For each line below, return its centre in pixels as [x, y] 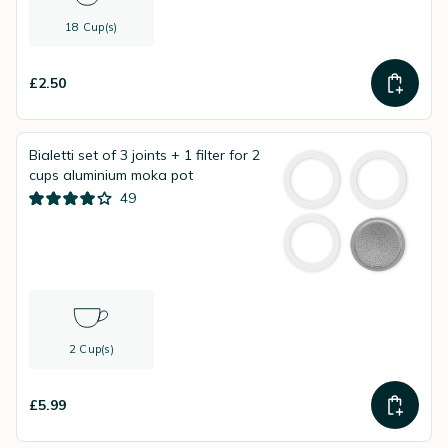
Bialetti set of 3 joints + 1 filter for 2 [144, 155]
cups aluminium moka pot [111, 175]
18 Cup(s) [91, 27]
